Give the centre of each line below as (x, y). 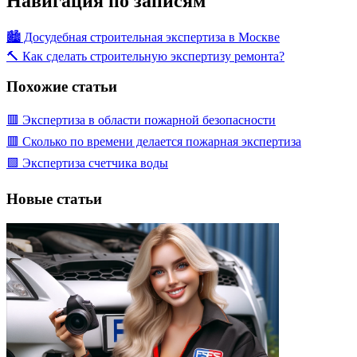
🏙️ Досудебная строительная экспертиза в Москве (143, 37)
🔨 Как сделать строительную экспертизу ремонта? (145, 56)
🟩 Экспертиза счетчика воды (87, 163)
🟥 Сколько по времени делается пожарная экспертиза (154, 142)
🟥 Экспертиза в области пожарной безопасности (141, 120)
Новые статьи (54, 198)
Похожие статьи (62, 87)
